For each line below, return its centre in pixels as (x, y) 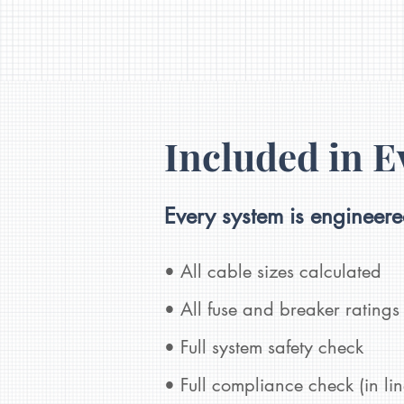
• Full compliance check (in (274, 386)
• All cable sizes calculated (273, 272)
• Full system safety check (264, 348)
